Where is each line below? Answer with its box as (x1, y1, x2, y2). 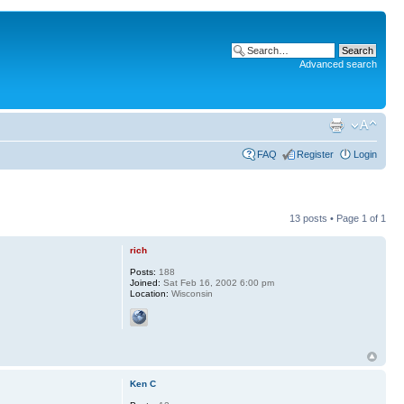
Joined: (129, 278, 161, 288)
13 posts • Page (289, 213, 362, 224)
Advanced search (299, 59, 377, 69)
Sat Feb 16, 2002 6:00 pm (160, 278, 274, 288)
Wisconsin (168, 289, 213, 298)
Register (297, 149, 334, 160)
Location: (129, 289, 169, 298)
